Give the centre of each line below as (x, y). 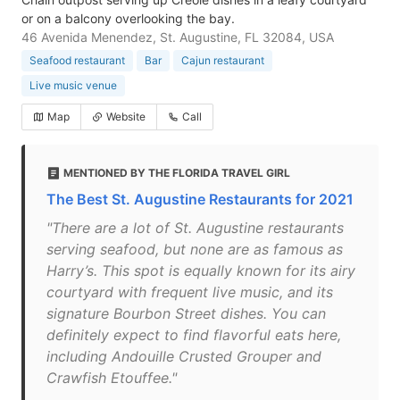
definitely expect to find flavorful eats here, (194, 335)
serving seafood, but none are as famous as (195, 249)
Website (126, 117)
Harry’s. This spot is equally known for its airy (201, 271)
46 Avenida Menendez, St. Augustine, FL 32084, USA (178, 37)
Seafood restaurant (77, 60)
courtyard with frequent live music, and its (190, 292)
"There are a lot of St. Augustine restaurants (195, 228)
